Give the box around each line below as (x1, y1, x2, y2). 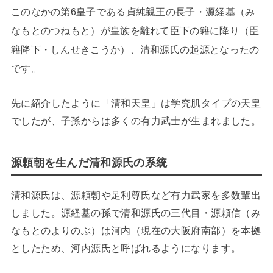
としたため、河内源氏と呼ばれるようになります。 (10, 243, 241, 254)
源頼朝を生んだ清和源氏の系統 (10, 157, 168, 169)
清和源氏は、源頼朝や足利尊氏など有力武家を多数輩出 (10, 190, 261, 201)
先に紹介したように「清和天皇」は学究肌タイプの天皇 (10, 97, 261, 108)
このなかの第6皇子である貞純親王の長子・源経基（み (10, 6, 255, 18)
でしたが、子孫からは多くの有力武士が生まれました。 (10, 115, 261, 126)
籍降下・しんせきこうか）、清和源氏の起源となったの (10, 44, 260, 55)
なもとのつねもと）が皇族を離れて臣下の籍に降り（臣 (10, 25, 260, 37)
